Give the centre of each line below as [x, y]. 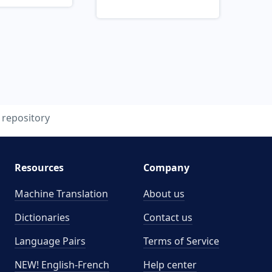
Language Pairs [50, 241]
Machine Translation [61, 194]
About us [164, 194]
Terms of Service [181, 241]
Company [166, 168]
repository [26, 118]
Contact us [168, 217]
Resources [39, 168]
